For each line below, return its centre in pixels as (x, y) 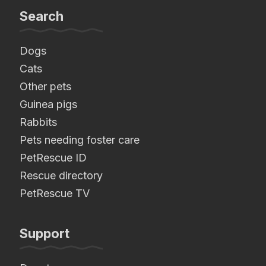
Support (45, 234)
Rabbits (38, 122)
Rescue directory (61, 176)
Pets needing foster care (80, 140)
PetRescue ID (53, 158)
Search (42, 16)
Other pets (45, 87)
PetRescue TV (55, 194)
